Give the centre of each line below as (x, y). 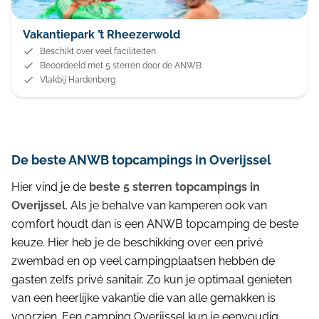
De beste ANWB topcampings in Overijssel (141, 160)
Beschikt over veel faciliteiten (98, 51)
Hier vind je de (50, 187)
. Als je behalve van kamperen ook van (166, 205)
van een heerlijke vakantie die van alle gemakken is (143, 298)
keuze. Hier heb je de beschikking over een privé (137, 242)
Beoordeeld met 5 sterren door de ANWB (121, 66)
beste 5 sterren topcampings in (174, 187)
